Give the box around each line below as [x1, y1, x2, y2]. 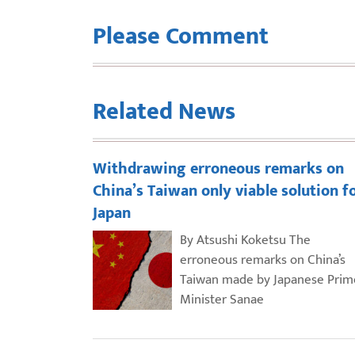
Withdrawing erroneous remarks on [93, 155, 344, 182]
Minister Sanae [180, 288, 264, 311]
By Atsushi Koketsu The [180, 228, 311, 251]
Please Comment [93, 16, 269, 56]
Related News [93, 91, 235, 132]
